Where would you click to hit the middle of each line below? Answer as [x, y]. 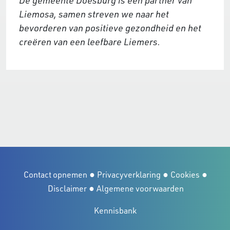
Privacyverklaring [129, 174]
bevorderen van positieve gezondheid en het [110, 27]
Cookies [185, 174]
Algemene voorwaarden [140, 188]
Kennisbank [115, 210]
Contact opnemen [55, 174]
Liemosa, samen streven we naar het [94, 14]
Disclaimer [67, 188]
